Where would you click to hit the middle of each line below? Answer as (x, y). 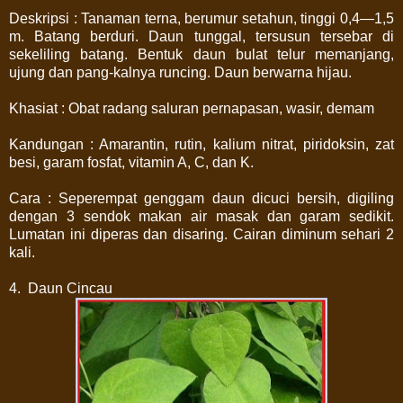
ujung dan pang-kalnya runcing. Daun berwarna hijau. (180, 72)
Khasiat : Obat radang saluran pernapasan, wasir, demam (192, 108)
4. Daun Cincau (61, 288)
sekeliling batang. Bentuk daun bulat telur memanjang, (201, 54)
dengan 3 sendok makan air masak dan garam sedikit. (201, 216)
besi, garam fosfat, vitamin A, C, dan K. (131, 162)
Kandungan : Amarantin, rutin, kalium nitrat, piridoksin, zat (201, 144)
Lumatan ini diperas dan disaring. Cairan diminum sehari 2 (201, 234)
